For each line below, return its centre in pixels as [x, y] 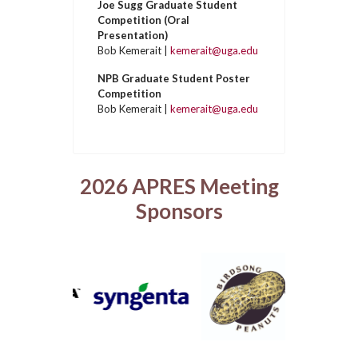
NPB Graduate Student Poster [174, 78]
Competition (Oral [144, 20]
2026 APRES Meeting [179, 186]
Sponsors [179, 211]
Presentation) [133, 35]
